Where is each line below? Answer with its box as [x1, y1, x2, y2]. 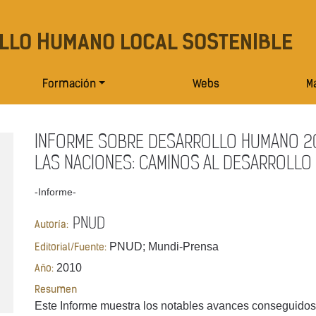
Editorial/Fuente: [35, 242, 107, 253]
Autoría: [35, 220, 68, 231]
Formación [42, 79, 96, 91]
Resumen [35, 285, 77, 296]
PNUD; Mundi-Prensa [107, 240, 219, 253]
